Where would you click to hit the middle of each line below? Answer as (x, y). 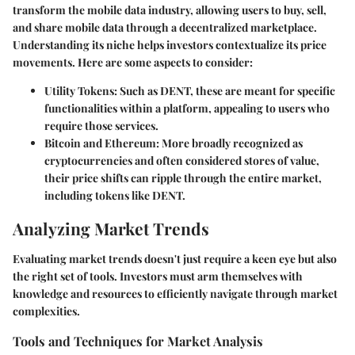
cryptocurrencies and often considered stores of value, (182, 161)
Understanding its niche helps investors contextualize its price (170, 45)
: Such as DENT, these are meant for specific (225, 91)
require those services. (101, 126)
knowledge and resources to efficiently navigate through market (175, 293)
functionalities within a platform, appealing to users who (187, 109)
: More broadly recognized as (229, 143)
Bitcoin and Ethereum (100, 143)
